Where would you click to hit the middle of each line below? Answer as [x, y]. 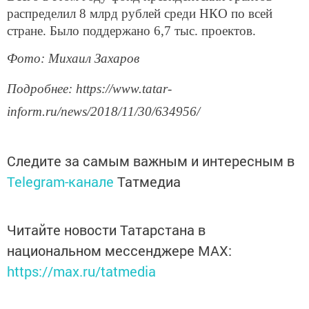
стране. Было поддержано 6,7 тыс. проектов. [131, 30]
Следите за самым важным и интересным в [151, 160]
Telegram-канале [60, 181]
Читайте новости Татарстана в [106, 229]
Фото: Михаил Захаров [73, 59]
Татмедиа [149, 181]
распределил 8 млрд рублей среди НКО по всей [140, 13]
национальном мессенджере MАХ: [119, 250]
